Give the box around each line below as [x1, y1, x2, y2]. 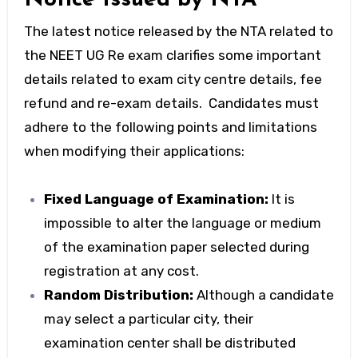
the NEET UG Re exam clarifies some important [23, 47, 321, 64]
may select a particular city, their [44, 311, 254, 328]
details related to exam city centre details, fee [23, 71, 322, 88]
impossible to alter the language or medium [44, 215, 322, 232]
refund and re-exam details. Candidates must [23, 95, 319, 112]
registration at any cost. [44, 263, 203, 280]
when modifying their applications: [23, 143, 245, 160]
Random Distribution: [44, 287, 194, 304]
